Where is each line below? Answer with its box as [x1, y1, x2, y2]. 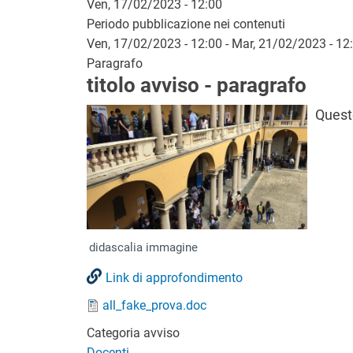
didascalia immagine [88, 240, 198, 255]
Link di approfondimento [105, 269, 243, 285]
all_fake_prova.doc [102, 297, 206, 313]
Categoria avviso [86, 325, 180, 340]
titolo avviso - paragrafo [86, 72, 307, 97]
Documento [85, 296, 150, 312]
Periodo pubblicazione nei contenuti [86, 16, 285, 32]
